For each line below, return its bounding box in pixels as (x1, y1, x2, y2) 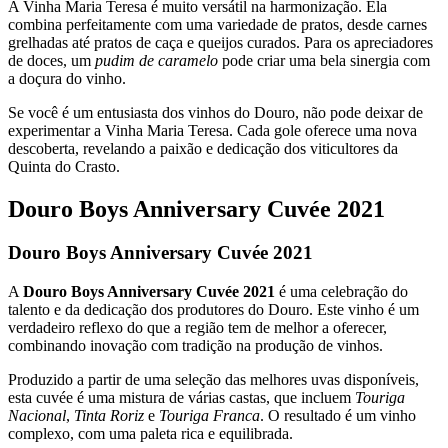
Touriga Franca (159, 407, 260, 425)
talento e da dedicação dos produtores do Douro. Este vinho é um (8, 301, 419, 319)
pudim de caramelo (95, 51, 218, 69)
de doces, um (8, 51, 95, 69)
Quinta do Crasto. (8, 157, 120, 175)
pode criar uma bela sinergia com (218, 51, 430, 69)
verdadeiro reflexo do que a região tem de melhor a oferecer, (8, 319, 387, 337)
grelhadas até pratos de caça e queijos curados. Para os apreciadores (8, 33, 433, 51)
